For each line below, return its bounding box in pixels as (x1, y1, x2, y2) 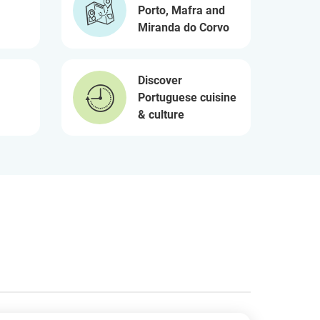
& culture (138, 107, 184, 121)
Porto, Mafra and (138, 3, 225, 17)
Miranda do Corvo (138, 20, 229, 34)
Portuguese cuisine (138, 90, 236, 104)
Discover (138, 73, 182, 87)
